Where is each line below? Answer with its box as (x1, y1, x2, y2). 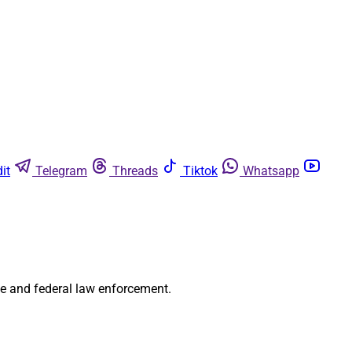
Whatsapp (243, 163, 299, 178)
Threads (112, 163, 158, 178)
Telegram (35, 163, 87, 178)
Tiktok (183, 163, 218, 178)
